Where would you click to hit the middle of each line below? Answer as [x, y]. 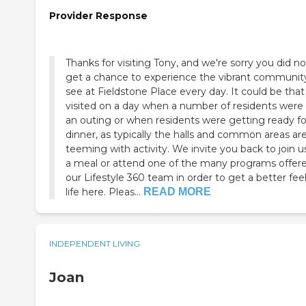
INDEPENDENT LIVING [95, 244]
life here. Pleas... [103, 192]
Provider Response [98, 16]
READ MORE [177, 192]
